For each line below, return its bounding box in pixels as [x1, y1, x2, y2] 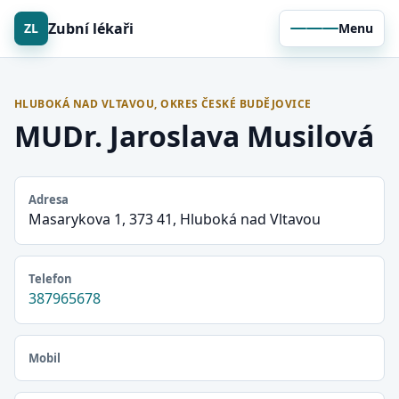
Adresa [28, 191, 69, 208]
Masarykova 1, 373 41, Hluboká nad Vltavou [28, 209, 321, 229]
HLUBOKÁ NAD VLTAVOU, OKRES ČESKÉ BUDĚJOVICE [14, 96, 312, 111]
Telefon [28, 271, 72, 287]
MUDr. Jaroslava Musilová [14, 117, 374, 155]
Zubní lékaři [48, 18, 134, 38]
